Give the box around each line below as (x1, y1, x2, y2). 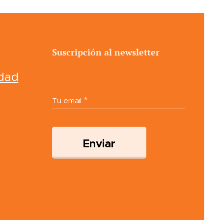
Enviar (83, 137, 115, 150)
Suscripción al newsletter (52, 46, 160, 58)
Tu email (52, 96, 82, 105)
